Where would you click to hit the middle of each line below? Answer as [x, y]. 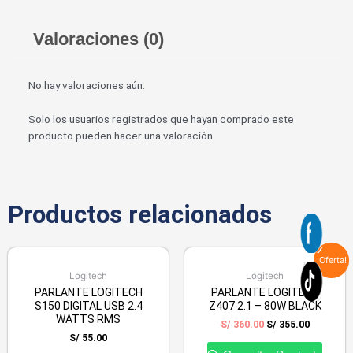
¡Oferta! [331, 260]
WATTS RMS [88, 320]
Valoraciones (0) [99, 39]
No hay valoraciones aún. [87, 85]
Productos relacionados [140, 214]
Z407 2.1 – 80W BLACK [265, 306]
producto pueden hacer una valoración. [122, 136]
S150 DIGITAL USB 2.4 [88, 306]
